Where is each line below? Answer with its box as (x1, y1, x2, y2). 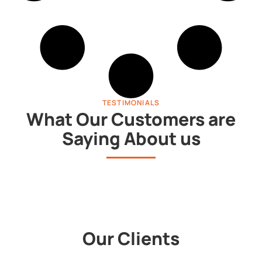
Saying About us (61, 126, 201, 151)
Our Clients (82, 226, 180, 251)
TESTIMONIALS (102, 98, 160, 108)
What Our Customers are (26, 107, 236, 132)
